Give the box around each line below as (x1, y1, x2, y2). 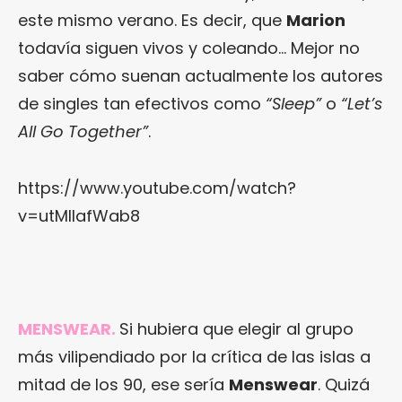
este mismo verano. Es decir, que (18, 9, 286, 31)
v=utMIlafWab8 (18, 205, 140, 227)
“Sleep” (266, 92, 321, 115)
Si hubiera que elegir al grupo (119, 318, 354, 340)
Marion (286, 9, 345, 31)
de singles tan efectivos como (18, 92, 266, 115)
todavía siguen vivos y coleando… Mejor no (18, 37, 360, 59)
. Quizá (318, 373, 370, 396)
